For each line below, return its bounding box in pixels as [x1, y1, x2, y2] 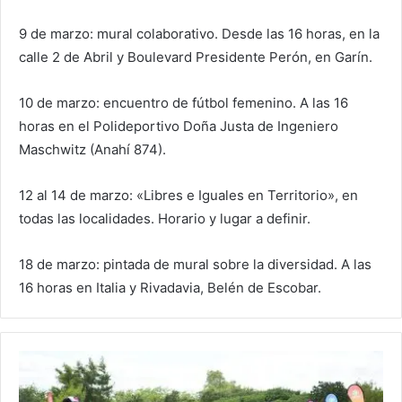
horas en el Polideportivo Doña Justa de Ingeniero [19, 117, 338, 135]
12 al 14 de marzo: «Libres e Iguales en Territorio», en [19, 186, 358, 204]
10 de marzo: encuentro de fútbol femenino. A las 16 [19, 93, 348, 111]
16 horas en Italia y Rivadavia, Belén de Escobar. [19, 278, 321, 296]
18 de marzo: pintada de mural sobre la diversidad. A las [19, 255, 371, 273]
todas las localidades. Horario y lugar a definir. [19, 209, 310, 227]
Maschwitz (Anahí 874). [19, 140, 166, 158]
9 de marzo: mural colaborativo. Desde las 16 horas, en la [19, 24, 380, 42]
